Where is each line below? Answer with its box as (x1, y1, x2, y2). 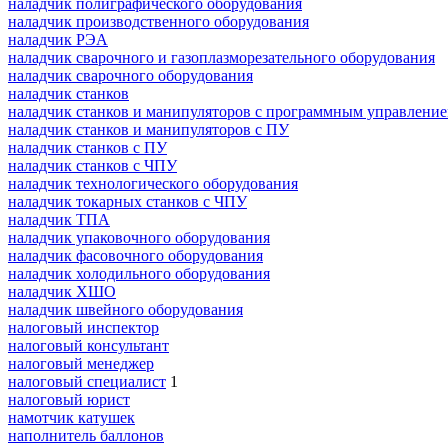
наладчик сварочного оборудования (8, 66, 253, 84)
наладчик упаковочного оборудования (8, 228, 270, 246)
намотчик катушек (8, 408, 135, 426)
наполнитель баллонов (8, 426, 164, 444)
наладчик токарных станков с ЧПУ (8, 192, 247, 210)
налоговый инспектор (8, 318, 159, 336)
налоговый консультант (8, 336, 169, 354)
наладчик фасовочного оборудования (8, 246, 263, 264)
